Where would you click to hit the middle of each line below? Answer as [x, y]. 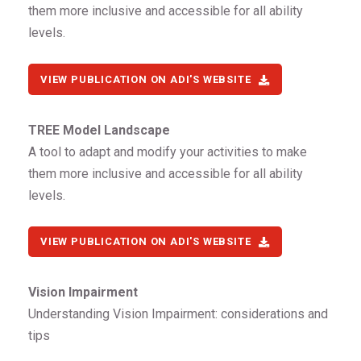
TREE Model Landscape [99, 130]
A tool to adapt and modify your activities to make [168, 151]
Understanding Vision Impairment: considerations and [178, 314]
